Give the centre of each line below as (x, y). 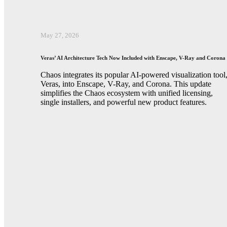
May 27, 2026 (60, 35)
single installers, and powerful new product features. (124, 102)
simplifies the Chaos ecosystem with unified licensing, (127, 93)
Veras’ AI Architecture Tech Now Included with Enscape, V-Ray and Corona (133, 58)
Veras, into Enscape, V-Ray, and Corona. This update (126, 84)
